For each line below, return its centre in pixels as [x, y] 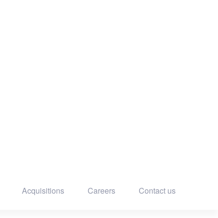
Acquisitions [43, 190]
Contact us [157, 190]
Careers [101, 190]
